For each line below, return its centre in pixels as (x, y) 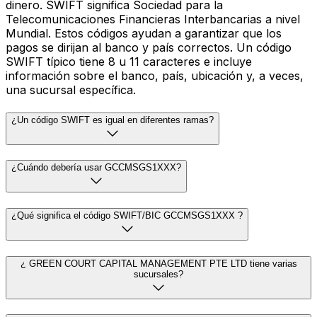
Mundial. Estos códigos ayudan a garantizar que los (144, 33)
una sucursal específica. (71, 90)
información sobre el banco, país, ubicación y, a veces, (155, 75)
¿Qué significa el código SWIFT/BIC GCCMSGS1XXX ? (127, 215)
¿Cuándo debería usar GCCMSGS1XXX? (96, 168)
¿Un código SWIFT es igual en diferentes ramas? (113, 120)
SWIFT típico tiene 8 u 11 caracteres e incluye (129, 61)
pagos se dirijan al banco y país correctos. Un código (149, 47)
